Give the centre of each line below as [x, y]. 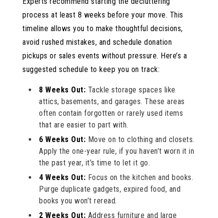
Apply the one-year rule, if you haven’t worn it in [117, 151]
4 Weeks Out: [63, 177]
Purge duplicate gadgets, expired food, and [110, 189]
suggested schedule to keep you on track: [91, 69]
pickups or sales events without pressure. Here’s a [105, 55]
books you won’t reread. [78, 200]
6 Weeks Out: [63, 139]
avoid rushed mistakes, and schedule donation [97, 42]
